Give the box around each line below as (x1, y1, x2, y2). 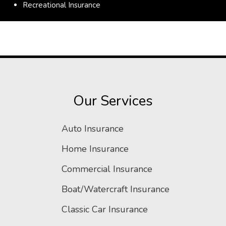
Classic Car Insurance (62, 203, 148, 216)
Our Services (73, 91, 153, 111)
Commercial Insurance (62, 163, 152, 176)
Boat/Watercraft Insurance (62, 183, 169, 196)
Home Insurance (62, 143, 129, 155)
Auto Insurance (62, 123, 124, 135)
